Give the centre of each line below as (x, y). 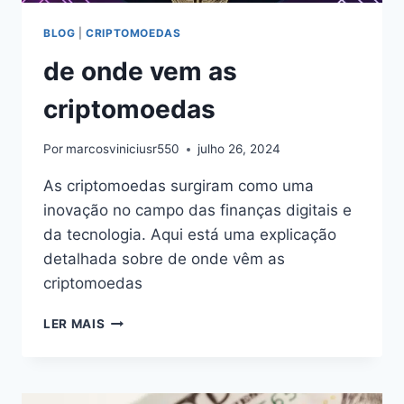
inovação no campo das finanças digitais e (197, 211)
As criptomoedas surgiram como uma (179, 186)
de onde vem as (140, 71)
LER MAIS (74, 324)
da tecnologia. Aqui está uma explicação (190, 235)
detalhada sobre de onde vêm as (164, 259)
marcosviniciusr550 (123, 149)
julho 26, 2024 (239, 149)
